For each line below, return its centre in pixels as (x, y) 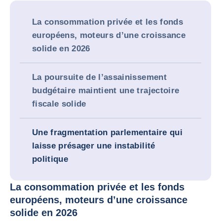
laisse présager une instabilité (94, 146)
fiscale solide (59, 104)
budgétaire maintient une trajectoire (106, 91)
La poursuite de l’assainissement (99, 77)
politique (50, 159)
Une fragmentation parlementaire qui (107, 132)
